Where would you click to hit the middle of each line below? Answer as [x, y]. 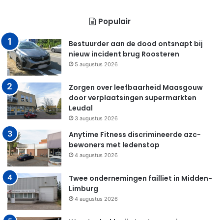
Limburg [83, 189]
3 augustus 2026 [96, 119]
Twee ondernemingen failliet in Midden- [140, 179]
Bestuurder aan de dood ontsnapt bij [136, 44]
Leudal [81, 108]
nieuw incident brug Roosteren [124, 54]
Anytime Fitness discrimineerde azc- [135, 135]
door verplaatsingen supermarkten [133, 98]
